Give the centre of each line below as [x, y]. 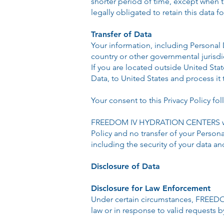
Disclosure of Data [125, 166]
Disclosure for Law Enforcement [151, 188]
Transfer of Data [121, 34]
